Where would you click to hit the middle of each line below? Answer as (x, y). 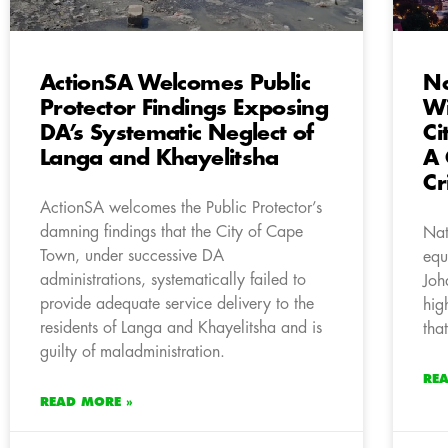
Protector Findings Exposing (184, 109)
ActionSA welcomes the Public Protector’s (181, 208)
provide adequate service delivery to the (177, 304)
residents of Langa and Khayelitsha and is (181, 328)
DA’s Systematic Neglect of (177, 134)
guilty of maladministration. (132, 352)
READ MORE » (86, 402)
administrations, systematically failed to (173, 280)
